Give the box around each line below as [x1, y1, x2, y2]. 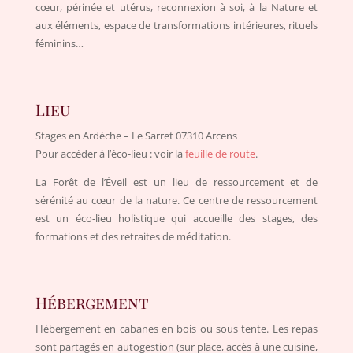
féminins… [35, 35, 84, 50]
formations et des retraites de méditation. [35, 229, 231, 243]
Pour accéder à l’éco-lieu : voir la [35, 146, 185, 161]
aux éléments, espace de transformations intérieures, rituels [35, 17, 318, 32]
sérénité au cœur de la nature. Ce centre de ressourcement [35, 192, 318, 207]
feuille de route [184, 146, 255, 161]
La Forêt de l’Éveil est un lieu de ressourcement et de [35, 174, 318, 189]
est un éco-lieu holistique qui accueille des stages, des [35, 210, 318, 225]
